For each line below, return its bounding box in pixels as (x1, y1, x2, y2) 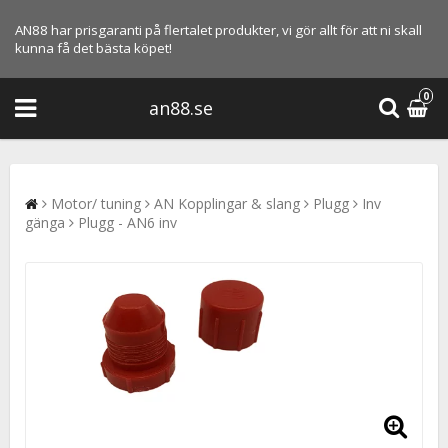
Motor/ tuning (51, 193, 141, 213)
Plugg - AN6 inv (78, 212, 177, 232)
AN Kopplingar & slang (154, 193, 300, 213)
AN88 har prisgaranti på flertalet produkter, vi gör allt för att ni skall (15, 21, 422, 39)
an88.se (149, 96, 213, 121)
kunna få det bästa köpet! (15, 39, 172, 57)
